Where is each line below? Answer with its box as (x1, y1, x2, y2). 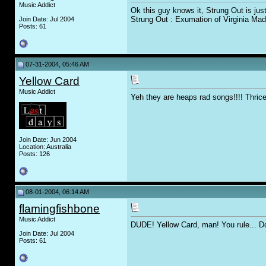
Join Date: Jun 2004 (19, 136, 77, 143)
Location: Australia (19, 143, 71, 150)
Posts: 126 (19, 150, 50, 157)
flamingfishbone (19, 202, 100, 215)
